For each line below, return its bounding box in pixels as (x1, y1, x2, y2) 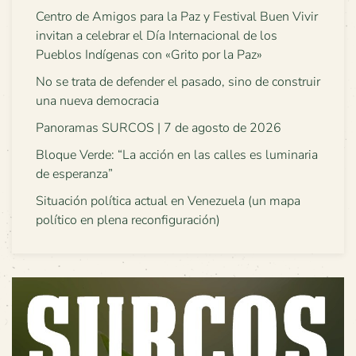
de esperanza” (36, 165, 113, 183)
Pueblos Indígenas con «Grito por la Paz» (36, 46, 262, 64)
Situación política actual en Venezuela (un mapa (36, 192, 300, 210)
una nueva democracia (36, 92, 159, 110)
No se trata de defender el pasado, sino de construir (36, 73, 320, 91)
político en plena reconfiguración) (36, 211, 220, 229)
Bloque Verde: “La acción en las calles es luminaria (36, 146, 318, 164)
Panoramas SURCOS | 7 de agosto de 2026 (36, 119, 281, 137)
